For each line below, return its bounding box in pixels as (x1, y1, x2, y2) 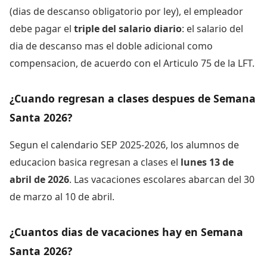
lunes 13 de (181, 155, 234, 169)
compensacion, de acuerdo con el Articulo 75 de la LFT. (10, 56, 254, 70)
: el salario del (182, 21, 243, 35)
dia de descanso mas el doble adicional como (10, 39, 213, 52)
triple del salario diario (74, 21, 182, 35)
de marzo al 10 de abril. (10, 190, 114, 203)
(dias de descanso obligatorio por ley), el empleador (10, 4, 243, 18)
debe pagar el (10, 21, 74, 35)
